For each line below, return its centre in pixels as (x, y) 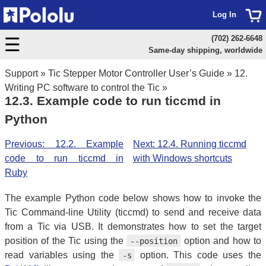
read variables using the (62, 255)
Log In (224, 15)
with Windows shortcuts (183, 158)
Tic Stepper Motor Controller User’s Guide (136, 73)
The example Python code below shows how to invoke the (133, 198)
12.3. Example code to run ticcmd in (113, 101)
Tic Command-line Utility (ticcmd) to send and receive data (133, 212)
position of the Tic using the (66, 240)
